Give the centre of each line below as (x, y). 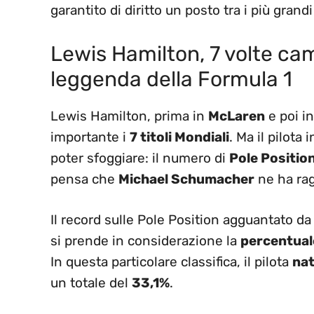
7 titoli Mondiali (179, 137)
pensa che (84, 179)
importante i (90, 137)
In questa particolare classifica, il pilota (171, 262)
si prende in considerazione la (145, 241)
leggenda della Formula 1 (171, 79)
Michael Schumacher (186, 179)
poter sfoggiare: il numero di (140, 158)
